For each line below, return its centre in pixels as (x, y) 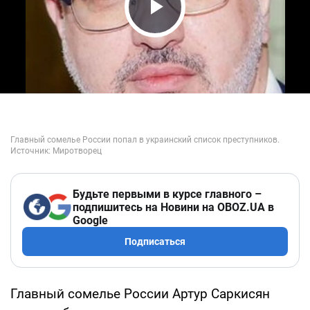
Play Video (194, 33)
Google (90, 220)
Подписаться (155, 241)
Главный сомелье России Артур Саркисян (140, 293)
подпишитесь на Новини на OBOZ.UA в (173, 207)
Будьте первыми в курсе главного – (167, 194)
